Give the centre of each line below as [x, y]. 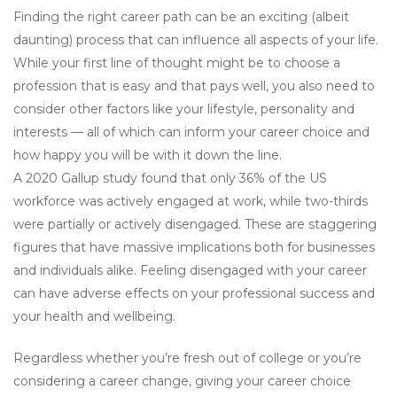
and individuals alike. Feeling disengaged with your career [190, 271]
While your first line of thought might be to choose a [177, 63]
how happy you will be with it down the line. [148, 156]
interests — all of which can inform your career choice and [191, 132]
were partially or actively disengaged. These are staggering [195, 225]
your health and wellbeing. [94, 317]
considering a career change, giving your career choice [182, 381]
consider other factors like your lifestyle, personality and [184, 109]
